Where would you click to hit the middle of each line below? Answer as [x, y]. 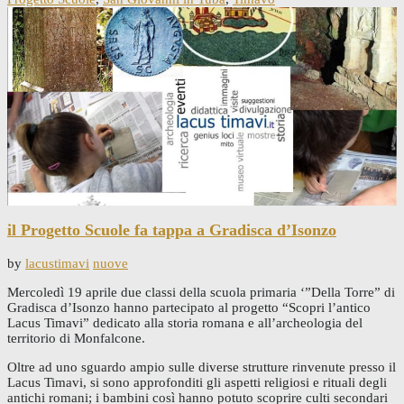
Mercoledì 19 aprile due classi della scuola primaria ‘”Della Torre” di [201, 292]
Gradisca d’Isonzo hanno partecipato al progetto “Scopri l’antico [189, 307]
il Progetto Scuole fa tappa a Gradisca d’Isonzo [172, 230]
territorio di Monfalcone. [76, 338]
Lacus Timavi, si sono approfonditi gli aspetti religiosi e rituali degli [197, 382]
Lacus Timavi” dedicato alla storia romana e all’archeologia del [185, 322]
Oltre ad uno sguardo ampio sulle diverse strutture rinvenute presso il [202, 367]
